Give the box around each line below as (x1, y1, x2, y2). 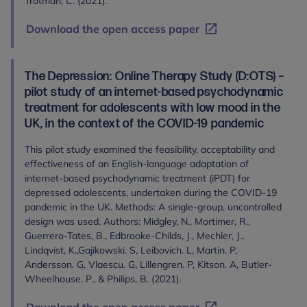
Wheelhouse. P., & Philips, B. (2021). (25, 273, 181, 285)
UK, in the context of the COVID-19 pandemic (25, 116, 265, 131)
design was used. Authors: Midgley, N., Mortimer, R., (25, 215, 250, 228)
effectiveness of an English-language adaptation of (25, 158, 249, 170)
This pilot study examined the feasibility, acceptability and (25, 143, 275, 156)
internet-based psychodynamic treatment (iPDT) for (25, 172, 250, 184)
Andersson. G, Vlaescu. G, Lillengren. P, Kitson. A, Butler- (25, 258, 272, 271)
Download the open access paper (26, 22, 199, 36)
